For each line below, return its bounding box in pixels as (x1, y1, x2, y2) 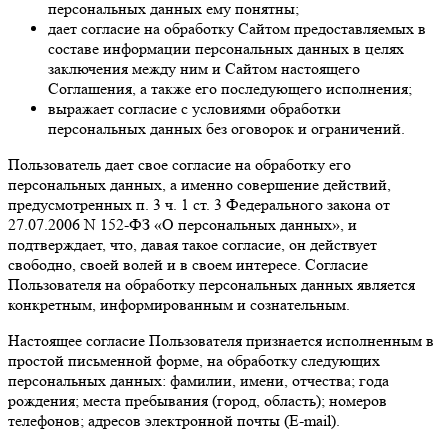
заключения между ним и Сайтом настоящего (48, 58, 360, 78)
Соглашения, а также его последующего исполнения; (48, 78, 412, 98)
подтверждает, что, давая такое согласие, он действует (8, 234, 377, 254)
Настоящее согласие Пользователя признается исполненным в (8, 330, 434, 350)
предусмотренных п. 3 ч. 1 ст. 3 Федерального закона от (8, 194, 390, 214)
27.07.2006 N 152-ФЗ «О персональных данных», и (8, 214, 357, 234)
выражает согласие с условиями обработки (48, 98, 341, 118)
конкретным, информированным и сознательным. (8, 294, 350, 314)
